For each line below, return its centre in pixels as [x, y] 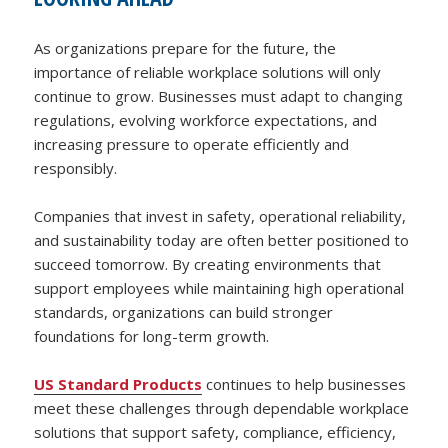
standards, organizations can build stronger [184, 312]
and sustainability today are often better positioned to [222, 240]
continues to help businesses [304, 384]
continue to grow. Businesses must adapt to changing [219, 96]
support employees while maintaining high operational [219, 288]
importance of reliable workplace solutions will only [208, 72]
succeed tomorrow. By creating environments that [208, 264]
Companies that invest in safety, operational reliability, [220, 216]
